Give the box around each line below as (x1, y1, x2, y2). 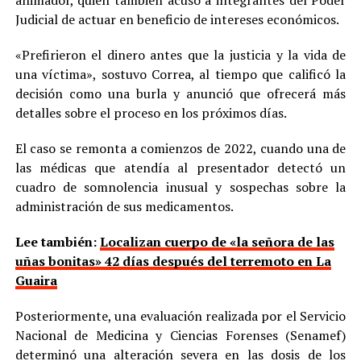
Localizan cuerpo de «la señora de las (99, 232, 334, 251)
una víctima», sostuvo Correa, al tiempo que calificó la (15, 64, 346, 83)
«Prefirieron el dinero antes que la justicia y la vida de (15, 45, 346, 64)
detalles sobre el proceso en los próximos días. (15, 103, 287, 122)
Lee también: (15, 232, 100, 251)
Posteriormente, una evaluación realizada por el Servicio (15, 306, 346, 325)
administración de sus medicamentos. (15, 197, 234, 215)
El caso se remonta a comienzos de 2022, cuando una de (15, 139, 346, 157)
